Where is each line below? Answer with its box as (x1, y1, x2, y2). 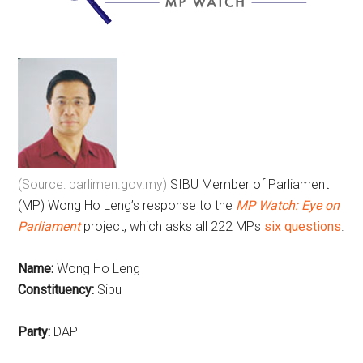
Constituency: (18, 282, 95, 298)
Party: (18, 324, 51, 340)
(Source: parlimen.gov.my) (18, 177, 168, 193)
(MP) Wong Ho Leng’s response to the (18, 198, 237, 214)
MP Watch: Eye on (236, 198, 340, 214)
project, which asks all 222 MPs (83, 219, 265, 235)
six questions (264, 219, 342, 235)
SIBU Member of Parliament (167, 177, 330, 193)
